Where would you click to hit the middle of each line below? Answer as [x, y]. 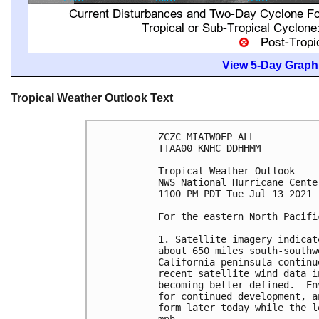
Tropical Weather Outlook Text [92, 98]
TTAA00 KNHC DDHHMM [209, 148]
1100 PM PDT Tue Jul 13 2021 [235, 194]
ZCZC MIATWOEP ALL [206, 137]
